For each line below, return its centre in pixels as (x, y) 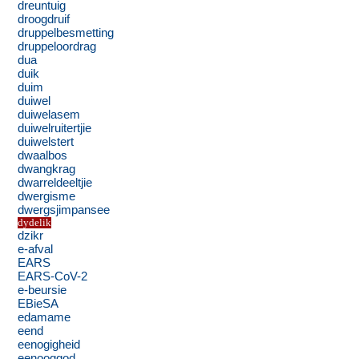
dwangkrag (47, 169)
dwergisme (47, 197)
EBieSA (38, 304)
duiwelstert (46, 142)
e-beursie (42, 290)
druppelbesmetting (66, 33)
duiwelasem (49, 115)
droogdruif (44, 20)
